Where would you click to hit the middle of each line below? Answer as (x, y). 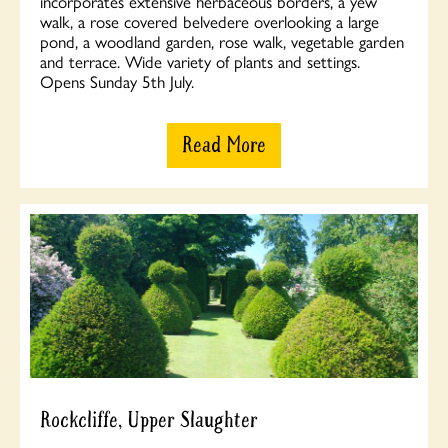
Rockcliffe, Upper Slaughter (149, 419)
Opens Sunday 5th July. (117, 81)
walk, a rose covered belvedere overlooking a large (209, 21)
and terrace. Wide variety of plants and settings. (200, 61)
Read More (224, 145)
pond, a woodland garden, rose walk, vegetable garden (222, 41)
